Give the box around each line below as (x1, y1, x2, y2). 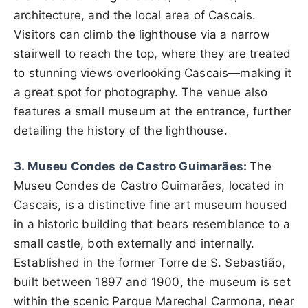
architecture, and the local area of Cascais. (14, 8, 256, 22)
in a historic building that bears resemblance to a (14, 217, 291, 231)
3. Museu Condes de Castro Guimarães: (14, 159, 250, 173)
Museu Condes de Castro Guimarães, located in (14, 178, 285, 192)
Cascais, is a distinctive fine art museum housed (14, 197, 288, 212)
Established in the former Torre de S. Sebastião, (14, 255, 286, 269)
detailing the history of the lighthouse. (14, 123, 228, 137)
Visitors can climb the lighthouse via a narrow (14, 27, 270, 41)
